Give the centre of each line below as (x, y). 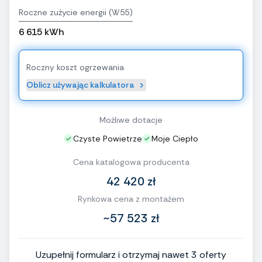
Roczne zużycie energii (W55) (76, 13)
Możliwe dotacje (131, 120)
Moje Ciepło (175, 139)
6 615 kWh (41, 32)
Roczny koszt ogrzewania (75, 68)
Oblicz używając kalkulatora (80, 85)
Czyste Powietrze (108, 139)
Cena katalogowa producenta (131, 162)
